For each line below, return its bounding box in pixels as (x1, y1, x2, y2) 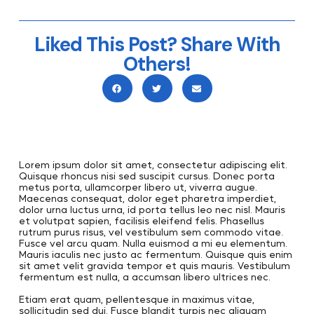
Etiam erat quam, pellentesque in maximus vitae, (18, 292, 254, 305)
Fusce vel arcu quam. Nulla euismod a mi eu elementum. (18, 236, 287, 249)
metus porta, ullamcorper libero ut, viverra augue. (18, 180, 257, 193)
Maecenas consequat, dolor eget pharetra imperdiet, (18, 191, 276, 204)
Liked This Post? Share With (34, 32, 280, 57)
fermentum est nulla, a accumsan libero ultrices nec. (18, 270, 271, 282)
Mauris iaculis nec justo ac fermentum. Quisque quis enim (18, 247, 292, 260)
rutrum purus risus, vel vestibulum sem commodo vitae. (18, 225, 283, 238)
